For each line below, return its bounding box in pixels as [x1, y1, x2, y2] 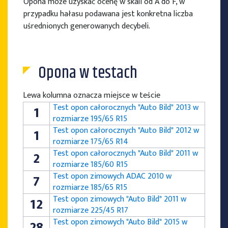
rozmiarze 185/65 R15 [53, 181, 127, 195]
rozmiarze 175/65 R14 [53, 135, 128, 149]
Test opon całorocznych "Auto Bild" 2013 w [53, 101, 198, 115]
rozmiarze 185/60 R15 [53, 158, 128, 172]
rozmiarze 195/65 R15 [53, 112, 127, 126]
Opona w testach [38, 61, 137, 86]
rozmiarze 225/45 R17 [53, 204, 128, 218]
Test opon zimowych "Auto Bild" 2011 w [53, 192, 186, 207]
